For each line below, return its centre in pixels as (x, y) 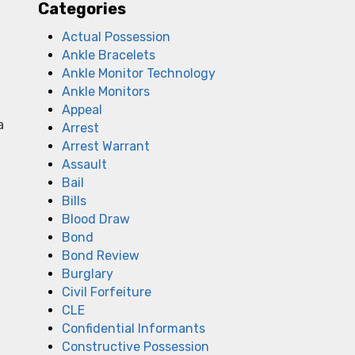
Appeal (82, 110)
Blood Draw (96, 219)
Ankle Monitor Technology (139, 73)
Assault (84, 164)
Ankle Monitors (106, 92)
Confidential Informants (134, 328)
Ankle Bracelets (109, 55)
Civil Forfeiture (107, 292)
